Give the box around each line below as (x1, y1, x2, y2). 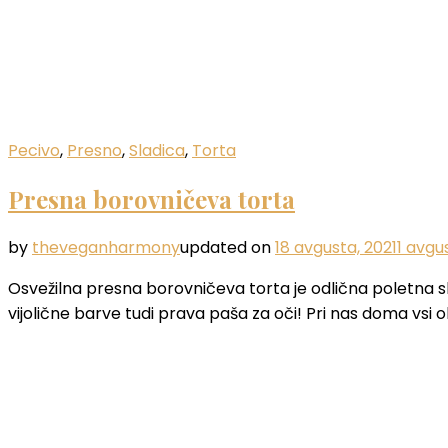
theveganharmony (32, 235, 180, 259)
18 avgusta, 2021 (275, 235, 397, 259)
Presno (67, 138, 122, 162)
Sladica (129, 138, 185, 162)
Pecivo (8, 138, 60, 162)
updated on (180, 235, 275, 259)
